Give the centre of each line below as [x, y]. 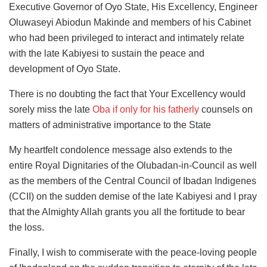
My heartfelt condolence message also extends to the [121, 150]
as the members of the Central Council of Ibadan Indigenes [133, 181]
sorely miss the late [51, 110]
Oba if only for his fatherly [146, 110]
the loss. [27, 228]
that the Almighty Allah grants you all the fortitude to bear [127, 212]
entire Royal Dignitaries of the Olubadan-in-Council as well [133, 166]
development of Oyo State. [65, 69]
